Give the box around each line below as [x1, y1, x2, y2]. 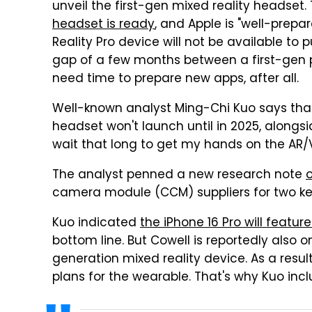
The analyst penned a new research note [52, 166, 306, 185]
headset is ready [52, 15, 155, 35]
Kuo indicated [52, 214, 140, 233]
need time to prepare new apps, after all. [52, 70, 299, 89]
